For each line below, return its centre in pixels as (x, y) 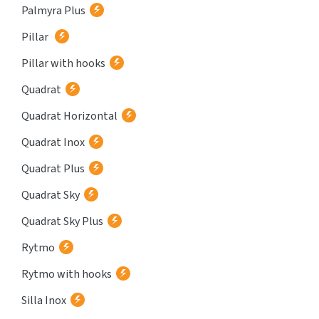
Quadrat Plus (53, 169)
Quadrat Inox (53, 142)
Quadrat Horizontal (69, 116)
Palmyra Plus (53, 11)
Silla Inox (44, 300)
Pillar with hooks (63, 63)
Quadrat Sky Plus (62, 221)
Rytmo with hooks (67, 274)
